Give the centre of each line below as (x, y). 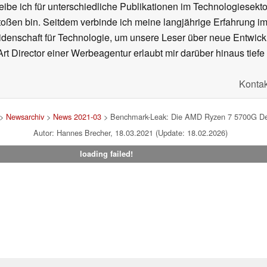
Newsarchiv (25, 117)
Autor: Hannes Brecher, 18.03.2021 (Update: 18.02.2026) (131, 133)
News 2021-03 (77, 117)
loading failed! (106, 154)
